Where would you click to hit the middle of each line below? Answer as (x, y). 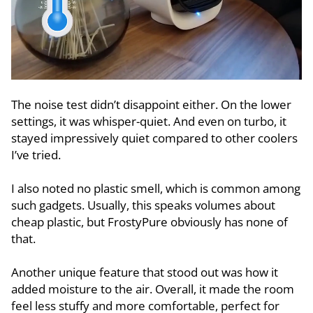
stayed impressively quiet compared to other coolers (154, 138)
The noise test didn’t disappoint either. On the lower (151, 105)
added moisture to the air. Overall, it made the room (153, 289)
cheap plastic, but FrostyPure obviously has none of (150, 222)
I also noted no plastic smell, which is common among (156, 189)
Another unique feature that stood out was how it (145, 272)
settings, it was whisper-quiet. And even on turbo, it (149, 122)
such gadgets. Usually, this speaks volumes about (143, 205)
